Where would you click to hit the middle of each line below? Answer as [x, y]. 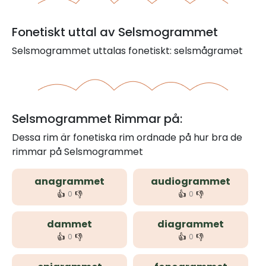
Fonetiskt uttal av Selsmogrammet [115, 32]
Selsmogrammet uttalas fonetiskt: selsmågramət [127, 51]
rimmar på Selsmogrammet [77, 152]
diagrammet [191, 224]
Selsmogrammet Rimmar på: [97, 119]
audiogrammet [191, 181]
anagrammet [69, 181]
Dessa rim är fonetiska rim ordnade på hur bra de [127, 137]
